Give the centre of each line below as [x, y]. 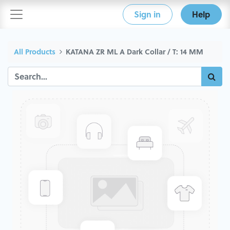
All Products [35, 51]
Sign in [148, 14]
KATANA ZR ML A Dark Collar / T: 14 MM [135, 51]
